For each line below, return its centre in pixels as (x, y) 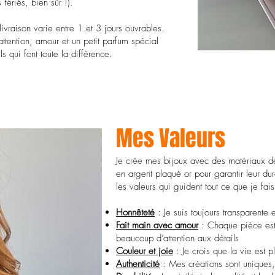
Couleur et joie (145, 251)
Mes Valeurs (171, 138)
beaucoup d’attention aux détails (177, 238)
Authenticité (138, 264)
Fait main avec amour (157, 225)
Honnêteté (135, 212)
